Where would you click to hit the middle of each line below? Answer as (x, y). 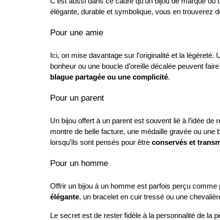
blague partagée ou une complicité (109, 77)
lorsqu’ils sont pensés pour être (101, 142)
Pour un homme (79, 163)
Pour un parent (77, 98)
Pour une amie (77, 32)
